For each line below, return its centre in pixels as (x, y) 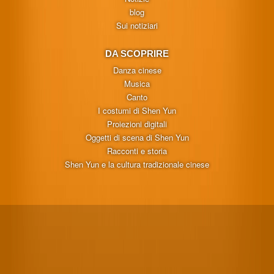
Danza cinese (137, 70)
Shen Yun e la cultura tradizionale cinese (137, 164)
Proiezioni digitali (137, 124)
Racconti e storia (137, 150)
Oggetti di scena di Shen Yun (137, 137)
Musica (137, 83)
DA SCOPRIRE (137, 53)
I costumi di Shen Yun (137, 110)
